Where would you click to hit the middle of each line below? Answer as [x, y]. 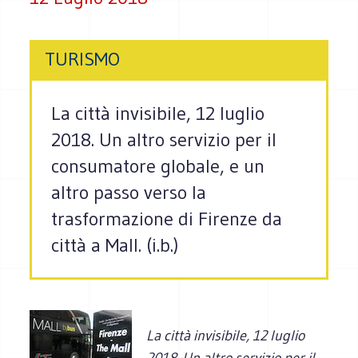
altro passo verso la [129, 193]
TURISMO [83, 59]
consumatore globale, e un [158, 166]
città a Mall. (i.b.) [115, 245]
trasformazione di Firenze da [167, 219]
